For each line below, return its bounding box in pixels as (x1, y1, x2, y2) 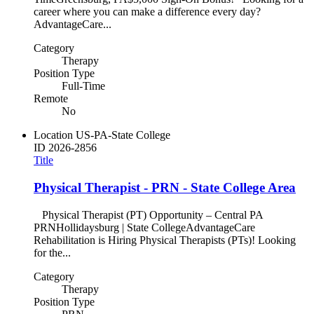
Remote (34, 93, 68, 105)
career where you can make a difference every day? (34, 6, 266, 18)
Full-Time (62, 80, 105, 93)
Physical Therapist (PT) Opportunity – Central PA (34, 208, 266, 221)
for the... (34, 246, 71, 259)
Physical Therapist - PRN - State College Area (34, 180, 296, 196)
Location (34, 129, 73, 142)
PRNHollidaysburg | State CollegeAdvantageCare (34, 221, 255, 233)
